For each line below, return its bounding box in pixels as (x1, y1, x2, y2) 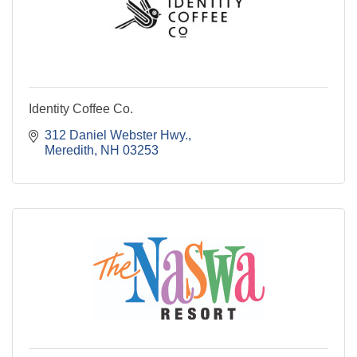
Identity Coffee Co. (29, 102, 133, 116)
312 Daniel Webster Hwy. (45, 128, 188, 142)
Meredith (45, 143, 94, 157)
